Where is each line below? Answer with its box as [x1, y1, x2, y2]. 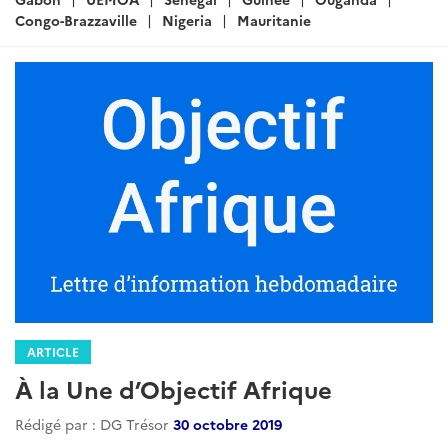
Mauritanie [237, 10, 311, 31]
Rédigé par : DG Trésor [15, 414, 173, 435]
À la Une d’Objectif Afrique [15, 372, 332, 406]
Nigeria [162, 10, 212, 31]
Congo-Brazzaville [15, 10, 137, 31]
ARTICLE [27, 343, 79, 361]
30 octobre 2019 [173, 414, 282, 435]
